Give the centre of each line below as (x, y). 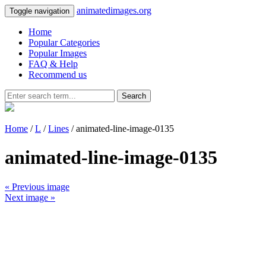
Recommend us (58, 75)
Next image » (30, 197)
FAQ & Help (53, 64)
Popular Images (58, 53)
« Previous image (37, 186)
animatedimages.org (114, 10)
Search (134, 96)
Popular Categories (64, 42)
